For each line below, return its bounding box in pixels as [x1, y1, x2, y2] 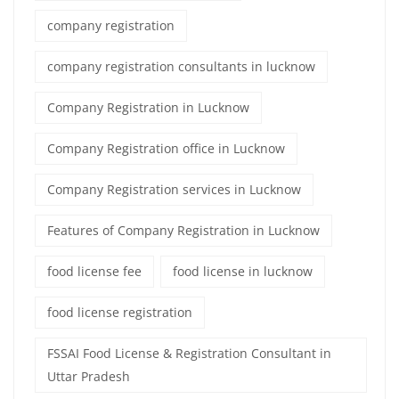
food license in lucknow [173, 262, 313, 280]
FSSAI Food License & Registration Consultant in [47, 344, 331, 362]
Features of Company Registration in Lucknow [47, 221, 320, 239]
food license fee [47, 262, 142, 280]
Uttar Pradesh [47, 367, 130, 385]
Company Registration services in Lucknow [47, 180, 301, 198]
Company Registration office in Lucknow [47, 139, 285, 157]
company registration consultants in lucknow [47, 57, 315, 75]
